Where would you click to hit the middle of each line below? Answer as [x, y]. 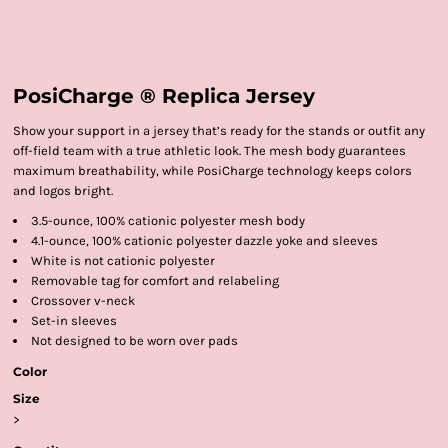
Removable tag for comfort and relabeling [155, 280]
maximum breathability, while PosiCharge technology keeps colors [212, 170]
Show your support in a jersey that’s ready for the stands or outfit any [219, 130]
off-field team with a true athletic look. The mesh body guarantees [209, 150]
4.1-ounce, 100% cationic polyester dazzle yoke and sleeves [204, 240]
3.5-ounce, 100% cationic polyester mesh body [168, 220]
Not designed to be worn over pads [134, 340]
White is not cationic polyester [123, 260]
